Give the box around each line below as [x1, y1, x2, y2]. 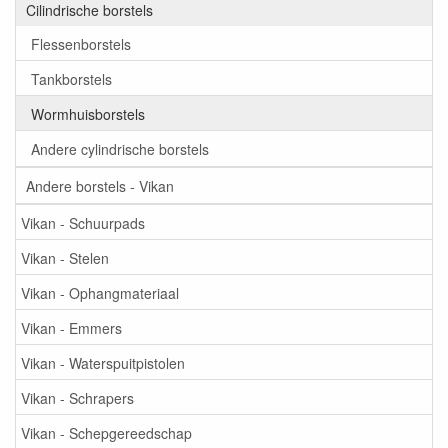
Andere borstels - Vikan [26, 175, 174, 196]
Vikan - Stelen [21, 247, 109, 268]
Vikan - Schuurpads [21, 212, 145, 233]
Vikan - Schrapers [21, 387, 134, 408]
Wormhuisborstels [31, 103, 145, 124]
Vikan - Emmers [21, 317, 122, 338]
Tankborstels [31, 68, 112, 89]
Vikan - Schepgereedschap [21, 422, 192, 443]
